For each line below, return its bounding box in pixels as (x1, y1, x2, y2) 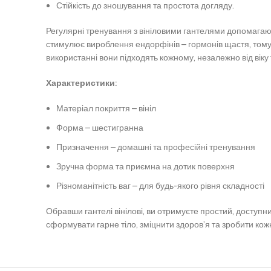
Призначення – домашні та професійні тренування (56, 142, 255, 153)
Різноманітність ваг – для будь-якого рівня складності (56, 180, 264, 192)
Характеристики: (46, 77, 117, 89)
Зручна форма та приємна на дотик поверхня (56, 161, 235, 172)
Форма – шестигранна (56, 122, 143, 134)
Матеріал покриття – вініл (56, 103, 156, 114)
